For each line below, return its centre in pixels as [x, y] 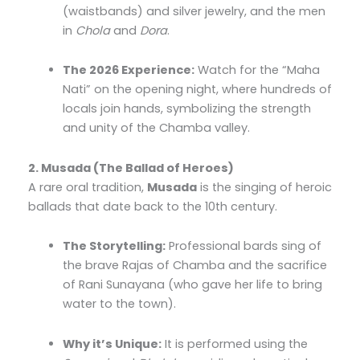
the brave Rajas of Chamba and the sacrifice [195, 266]
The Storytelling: [115, 246]
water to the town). [120, 304]
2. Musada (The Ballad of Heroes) [131, 168]
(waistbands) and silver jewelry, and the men [194, 11]
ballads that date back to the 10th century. [152, 206]
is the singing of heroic [264, 187]
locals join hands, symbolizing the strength [187, 109]
